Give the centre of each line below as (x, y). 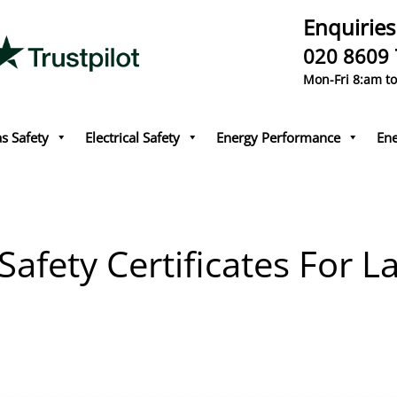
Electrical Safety (132, 137)
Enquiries (349, 27)
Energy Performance (278, 137)
